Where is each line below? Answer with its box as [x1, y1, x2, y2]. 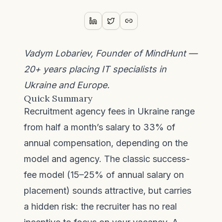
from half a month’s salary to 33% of [24, 122, 175, 132]
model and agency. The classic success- [24, 154, 190, 164]
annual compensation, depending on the [24, 138, 188, 148]
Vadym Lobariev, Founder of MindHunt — [24, 48, 197, 58]
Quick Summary [24, 93, 93, 104]
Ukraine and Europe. [24, 80, 110, 90]
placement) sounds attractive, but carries [24, 185, 191, 196]
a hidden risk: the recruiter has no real [24, 201, 177, 212]
